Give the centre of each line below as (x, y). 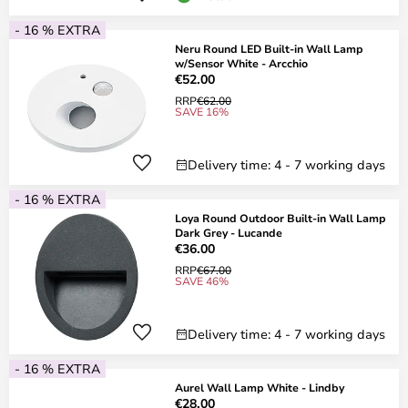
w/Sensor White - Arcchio (241, 63)
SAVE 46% (202, 280)
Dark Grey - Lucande (229, 232)
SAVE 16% (202, 111)
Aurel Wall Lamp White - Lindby (260, 387)
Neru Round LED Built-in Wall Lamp (269, 48)
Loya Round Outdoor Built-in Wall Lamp (280, 218)
